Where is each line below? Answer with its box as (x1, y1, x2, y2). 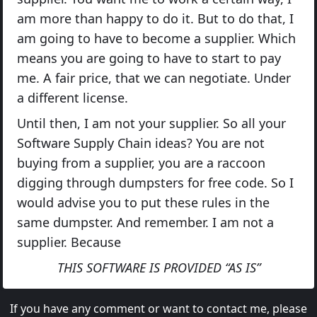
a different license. (17, 88, 128, 106)
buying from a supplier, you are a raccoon (17, 154, 265, 171)
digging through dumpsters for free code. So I (17, 173, 294, 191)
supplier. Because (17, 233, 121, 250)
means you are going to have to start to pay (17, 49, 281, 67)
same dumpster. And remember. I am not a (17, 213, 274, 231)
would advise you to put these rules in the (17, 193, 270, 211)
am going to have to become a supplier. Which (17, 29, 296, 47)
